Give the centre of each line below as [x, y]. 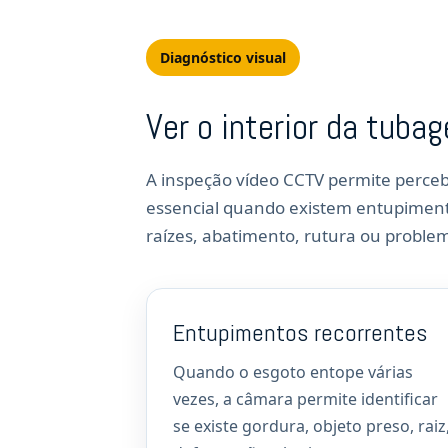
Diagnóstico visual [223, 57]
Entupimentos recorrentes [300, 332]
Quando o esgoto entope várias [293, 372]
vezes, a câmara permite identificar [305, 399]
